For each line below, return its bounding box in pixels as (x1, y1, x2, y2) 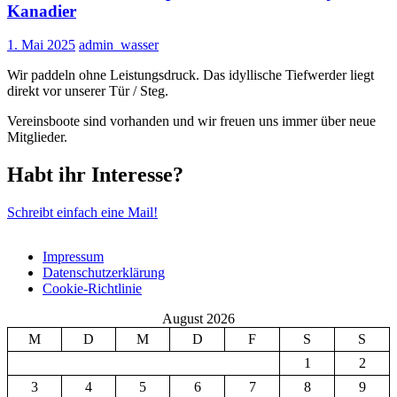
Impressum (43, 249, 104, 265)
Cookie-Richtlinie (43, 281, 142, 297)
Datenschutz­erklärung (43, 265, 165, 281)
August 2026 (162, 311, 235, 327)
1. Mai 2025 (7, 37, 75, 53)
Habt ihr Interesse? (7, 163, 183, 187)
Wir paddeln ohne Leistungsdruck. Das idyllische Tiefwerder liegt (7, 67, 374, 83)
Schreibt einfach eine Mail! (7, 205, 158, 221)
